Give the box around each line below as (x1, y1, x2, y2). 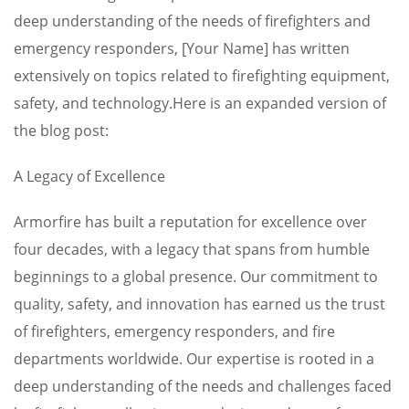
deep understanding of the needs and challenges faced (14, 376, 392, 396)
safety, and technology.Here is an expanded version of (14, 93, 386, 113)
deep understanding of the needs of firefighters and (14, 11, 371, 31)
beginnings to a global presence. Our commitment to (14, 267, 378, 287)
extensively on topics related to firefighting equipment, (14, 66, 390, 86)
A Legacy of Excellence (14, 166, 165, 186)
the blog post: (14, 121, 109, 141)
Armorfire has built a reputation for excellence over (14, 212, 367, 232)
